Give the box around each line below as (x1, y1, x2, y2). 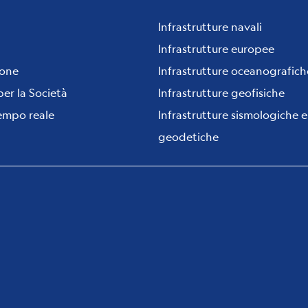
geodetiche (158, 129, 219, 144)
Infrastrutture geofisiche (158, 85, 285, 100)
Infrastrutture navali (158, 19, 262, 34)
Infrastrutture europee (158, 41, 274, 56)
